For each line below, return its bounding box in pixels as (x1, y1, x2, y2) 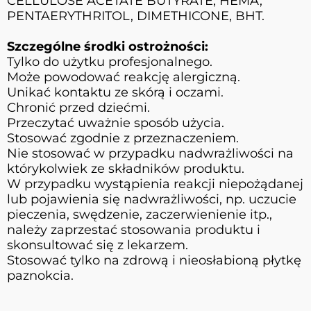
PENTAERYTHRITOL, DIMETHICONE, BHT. (7, 8, 264, 24)
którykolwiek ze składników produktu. (7, 160, 244, 176)
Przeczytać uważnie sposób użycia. (7, 115, 224, 131)
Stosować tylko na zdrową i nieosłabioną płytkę (7, 252, 301, 268)
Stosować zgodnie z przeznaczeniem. (7, 130, 239, 146)
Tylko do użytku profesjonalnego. (7, 53, 212, 69)
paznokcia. (7, 267, 74, 283)
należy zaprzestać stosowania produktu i (7, 221, 260, 237)
